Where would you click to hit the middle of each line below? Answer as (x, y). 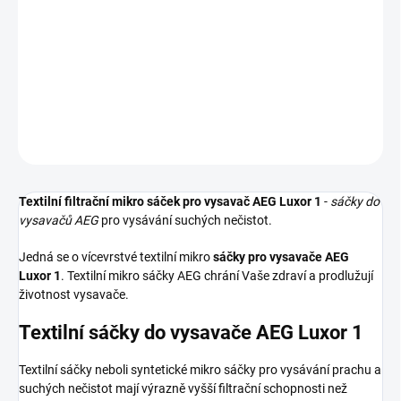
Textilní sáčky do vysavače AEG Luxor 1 (191, 333)
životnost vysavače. (74, 295)
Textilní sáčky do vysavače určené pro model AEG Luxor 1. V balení (200, 53)
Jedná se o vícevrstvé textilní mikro (116, 257)
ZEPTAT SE (270, 143)
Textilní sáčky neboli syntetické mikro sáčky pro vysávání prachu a (200, 369)
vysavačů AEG (59, 221)
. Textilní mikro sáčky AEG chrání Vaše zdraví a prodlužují (217, 276)
